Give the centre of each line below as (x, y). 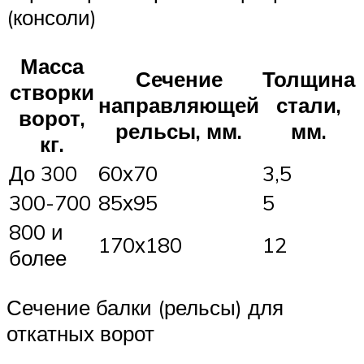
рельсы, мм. (179, 131)
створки (52, 92)
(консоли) (52, 17)
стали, (309, 105)
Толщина (309, 79)
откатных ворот (80, 333)
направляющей (179, 105)
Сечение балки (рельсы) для (145, 307)
